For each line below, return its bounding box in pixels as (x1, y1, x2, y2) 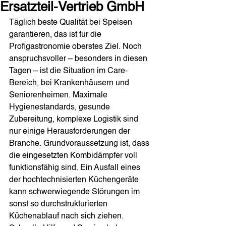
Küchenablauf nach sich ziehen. (9, 212, 126, 220)
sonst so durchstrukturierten (9, 200, 109, 208)
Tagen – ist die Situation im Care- (9, 67, 128, 75)
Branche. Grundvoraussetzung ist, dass (9, 140, 151, 148)
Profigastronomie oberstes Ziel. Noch (9, 43, 144, 51)
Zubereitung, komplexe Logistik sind (9, 116, 140, 124)
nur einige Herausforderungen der (9, 128, 132, 136)
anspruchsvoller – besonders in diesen (9, 55, 149, 63)
